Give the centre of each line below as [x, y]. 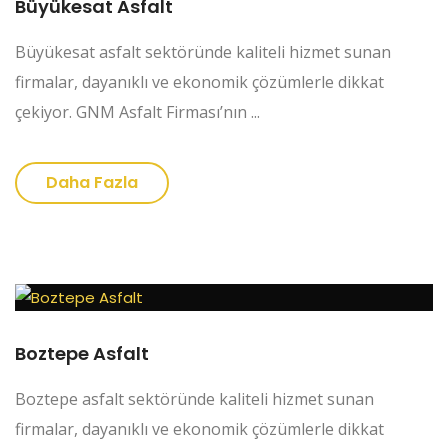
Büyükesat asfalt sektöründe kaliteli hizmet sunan [203, 52]
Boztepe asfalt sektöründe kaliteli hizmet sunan [194, 399]
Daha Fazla [92, 183]
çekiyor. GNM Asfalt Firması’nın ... [137, 112]
